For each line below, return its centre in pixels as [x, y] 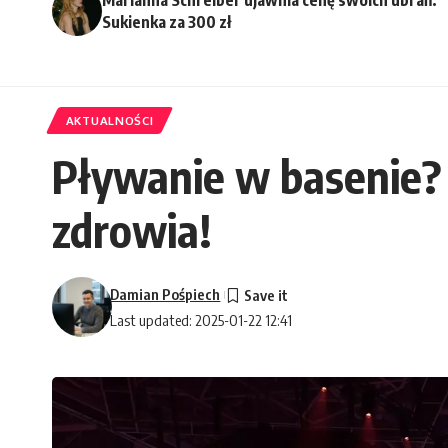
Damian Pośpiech [165, 294]
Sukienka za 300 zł [166, 21]
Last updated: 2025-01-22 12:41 [201, 320]
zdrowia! [132, 230]
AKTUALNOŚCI [109, 120]
